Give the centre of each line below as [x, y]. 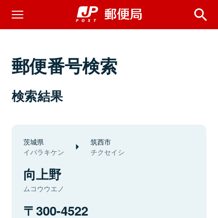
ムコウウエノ [44, 188]
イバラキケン [44, 152]
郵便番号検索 [65, 65]
